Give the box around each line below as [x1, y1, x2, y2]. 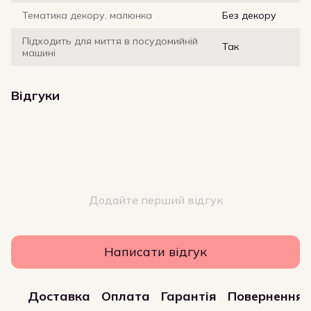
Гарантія [161, 288, 217, 305]
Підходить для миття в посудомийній [22, 34, 198, 47]
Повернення [228, 288, 303, 305]
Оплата [101, 288, 150, 305]
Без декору [222, 8, 276, 22]
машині [22, 46, 56, 59]
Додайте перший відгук [88, 192, 223, 207]
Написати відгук [104, 244, 207, 260]
